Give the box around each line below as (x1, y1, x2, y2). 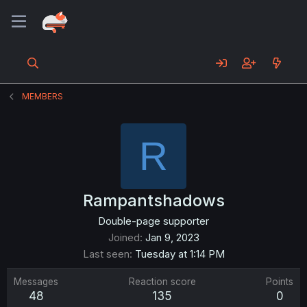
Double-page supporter (98, 214, 209, 228)
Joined (108, 231, 140, 244)
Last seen (82, 247, 130, 260)
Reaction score (128, 276, 196, 287)
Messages (14, 276, 58, 287)
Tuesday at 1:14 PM (134, 247, 225, 260)
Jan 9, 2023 (145, 231, 199, 244)
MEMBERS (22, 91, 64, 101)
